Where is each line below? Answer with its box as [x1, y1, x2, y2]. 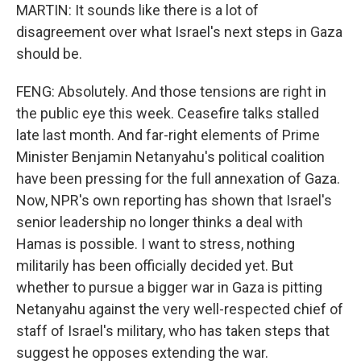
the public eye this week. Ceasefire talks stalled [16, 105, 319, 122]
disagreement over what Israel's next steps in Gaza [16, 23, 342, 40]
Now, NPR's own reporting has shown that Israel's [16, 192, 332, 209]
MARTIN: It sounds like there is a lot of [16, 2, 259, 19]
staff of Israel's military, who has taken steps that [16, 322, 330, 339]
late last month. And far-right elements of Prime [16, 127, 320, 143]
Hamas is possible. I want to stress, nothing [16, 235, 295, 252]
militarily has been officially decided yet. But [16, 257, 293, 274]
